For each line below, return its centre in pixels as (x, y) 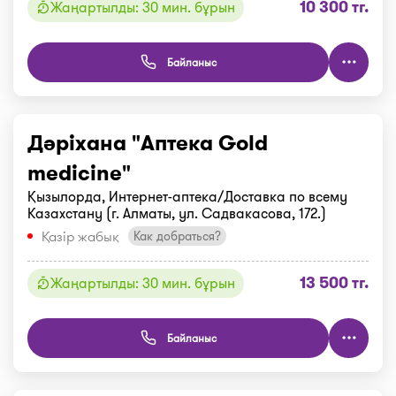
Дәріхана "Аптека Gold (148, 143)
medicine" (79, 173)
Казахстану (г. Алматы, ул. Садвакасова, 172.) (177, 213)
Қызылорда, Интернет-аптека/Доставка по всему (187, 196)
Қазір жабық (80, 236)
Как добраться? (177, 236)
